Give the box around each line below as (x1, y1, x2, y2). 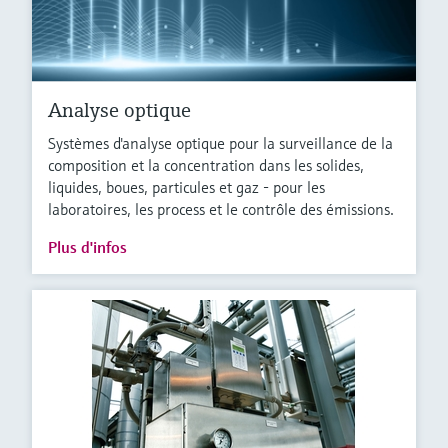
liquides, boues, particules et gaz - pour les (48, 177, 325, 198)
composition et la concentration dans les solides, (48, 155, 364, 176)
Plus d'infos (48, 237, 127, 258)
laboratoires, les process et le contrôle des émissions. (48, 199, 394, 220)
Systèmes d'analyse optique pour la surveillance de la (48, 133, 393, 154)
